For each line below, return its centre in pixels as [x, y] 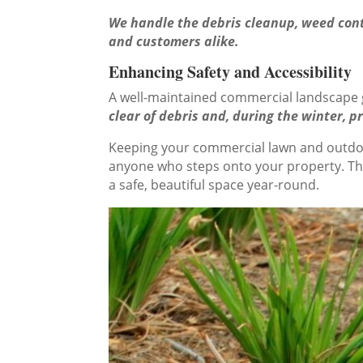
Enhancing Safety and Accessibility [231, 72]
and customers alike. [174, 42]
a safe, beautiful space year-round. [214, 185]
